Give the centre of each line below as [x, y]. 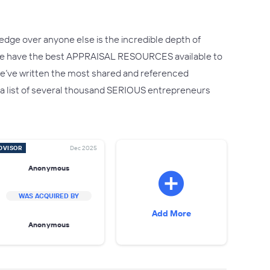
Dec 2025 [83, 148]
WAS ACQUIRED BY [49, 196]
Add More [171, 213]
